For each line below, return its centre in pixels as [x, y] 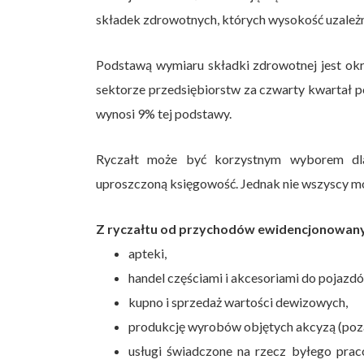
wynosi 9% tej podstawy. [164, 113]
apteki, [147, 253]
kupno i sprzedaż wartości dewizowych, [238, 301]
